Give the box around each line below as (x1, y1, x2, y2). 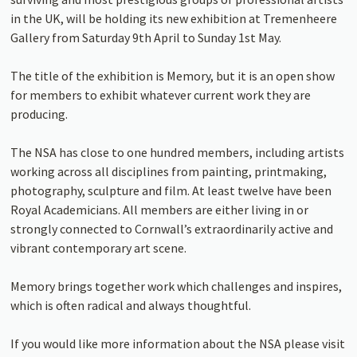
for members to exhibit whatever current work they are (10, 86, 312, 103)
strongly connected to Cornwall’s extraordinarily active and (10, 220, 334, 237)
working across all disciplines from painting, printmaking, (10, 163, 328, 179)
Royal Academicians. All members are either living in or (10, 201, 309, 218)
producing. (10, 105, 69, 122)
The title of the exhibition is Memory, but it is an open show (10, 67, 335, 84)
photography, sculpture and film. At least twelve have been (10, 182, 332, 198)
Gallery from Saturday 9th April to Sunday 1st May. (10, 29, 282, 45)
